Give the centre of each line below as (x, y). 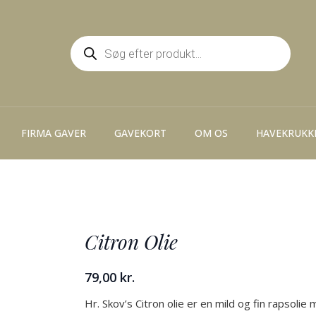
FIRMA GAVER (54, 133)
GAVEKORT (140, 133)
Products (92, 39)
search (86, 50)
